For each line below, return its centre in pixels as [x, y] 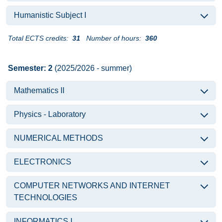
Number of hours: [114, 38]
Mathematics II [39, 90]
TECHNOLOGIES [46, 197]
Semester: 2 [30, 68]
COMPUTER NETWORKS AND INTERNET [92, 186]
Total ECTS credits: [38, 38]
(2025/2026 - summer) [92, 68]
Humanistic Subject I [50, 15]
